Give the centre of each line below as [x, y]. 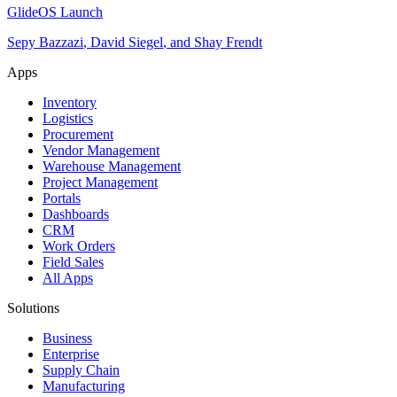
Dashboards [76, 214]
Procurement [78, 134]
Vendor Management [101, 150]
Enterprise [71, 354]
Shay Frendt [228, 42]
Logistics [68, 118]
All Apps [68, 277]
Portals [62, 198]
